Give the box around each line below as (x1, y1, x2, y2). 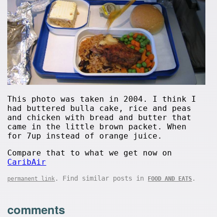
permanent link (7, 175, 55, 182)
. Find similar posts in (55, 174, 148, 182)
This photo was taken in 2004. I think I (7, 94, 197, 104)
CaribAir (7, 157, 46, 167)
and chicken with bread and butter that (7, 112, 192, 122)
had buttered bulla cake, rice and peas (7, 103, 192, 113)
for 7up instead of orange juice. (7, 131, 163, 140)
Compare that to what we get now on (7, 148, 172, 157)
